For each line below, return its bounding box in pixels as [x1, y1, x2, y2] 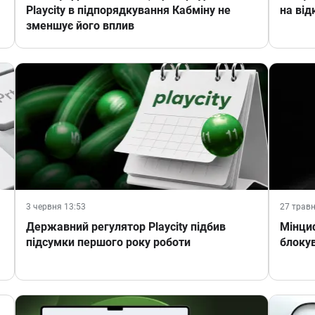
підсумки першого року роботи [25, 236, 191, 250]
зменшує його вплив [25, 19, 134, 33]
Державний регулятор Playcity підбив [25, 220, 226, 234]
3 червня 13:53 [25, 202, 86, 212]
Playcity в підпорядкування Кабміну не [25, 4, 231, 18]
